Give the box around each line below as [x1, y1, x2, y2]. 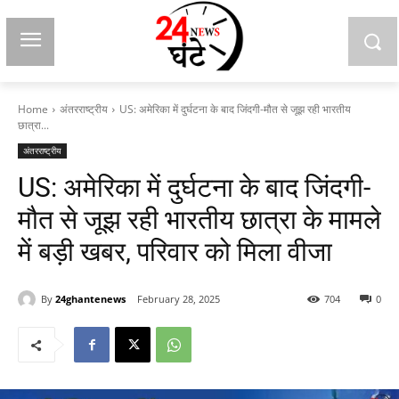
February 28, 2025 [137, 292, 220, 306]
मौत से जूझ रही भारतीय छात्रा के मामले [18, 204, 381, 235]
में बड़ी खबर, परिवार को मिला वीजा [18, 236, 332, 267]
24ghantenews [55, 291, 126, 305]
